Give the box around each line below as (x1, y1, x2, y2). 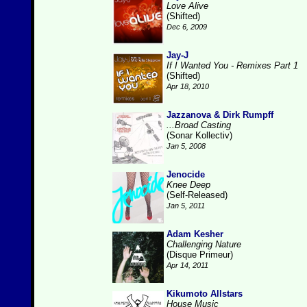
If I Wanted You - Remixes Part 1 (167, 60, 298, 71)
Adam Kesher (167, 229, 223, 239)
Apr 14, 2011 (167, 261, 208, 269)
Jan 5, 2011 (167, 201, 205, 210)
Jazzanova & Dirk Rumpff (167, 110, 273, 120)
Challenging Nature (167, 239, 241, 249)
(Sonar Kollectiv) (167, 130, 232, 140)
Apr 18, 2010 (167, 82, 209, 90)
